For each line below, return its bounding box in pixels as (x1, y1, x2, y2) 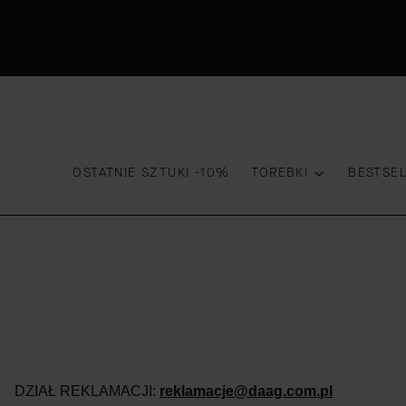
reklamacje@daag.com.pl (159, 383, 333, 399)
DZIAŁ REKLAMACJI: (14, 383, 159, 399)
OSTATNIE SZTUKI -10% (72, 164, 230, 181)
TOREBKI (251, 164, 309, 181)
